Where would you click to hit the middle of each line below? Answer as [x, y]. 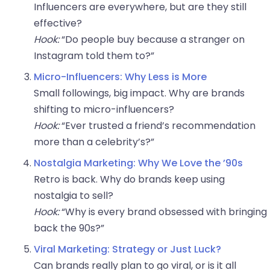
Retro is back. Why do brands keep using [129, 180]
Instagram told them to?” [94, 56]
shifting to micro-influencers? [104, 110]
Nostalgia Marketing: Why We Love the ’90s [138, 163]
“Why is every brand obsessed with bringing [163, 212]
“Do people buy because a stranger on [152, 40]
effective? [58, 24]
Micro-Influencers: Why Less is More [120, 77]
